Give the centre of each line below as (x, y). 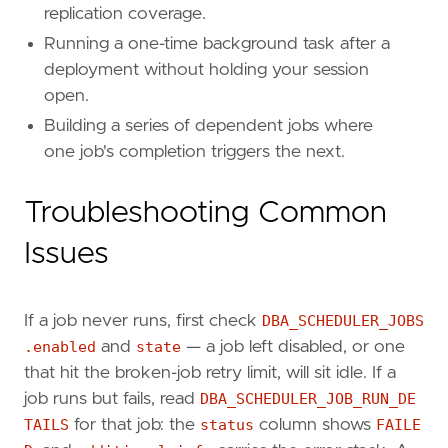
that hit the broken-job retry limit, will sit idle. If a (210, 373)
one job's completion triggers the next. (194, 152)
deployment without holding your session (206, 70)
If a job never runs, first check (143, 321)
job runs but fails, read (112, 399)
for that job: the (134, 425)
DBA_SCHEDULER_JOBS (343, 321)
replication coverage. (125, 14)
